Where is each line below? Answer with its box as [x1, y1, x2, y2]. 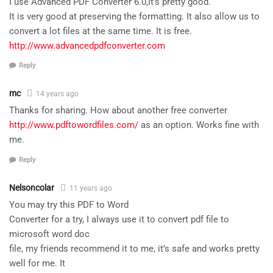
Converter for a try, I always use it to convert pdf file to [9, 213, 229, 225]
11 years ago [69, 183, 112, 193]
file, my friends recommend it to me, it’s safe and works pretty [9, 243, 260, 254]
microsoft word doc [9, 228, 90, 239]
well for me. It [9, 257, 65, 269]
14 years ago [36, 90, 79, 99]
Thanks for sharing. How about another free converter [9, 105, 227, 116]
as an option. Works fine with [138, 119, 259, 131]
